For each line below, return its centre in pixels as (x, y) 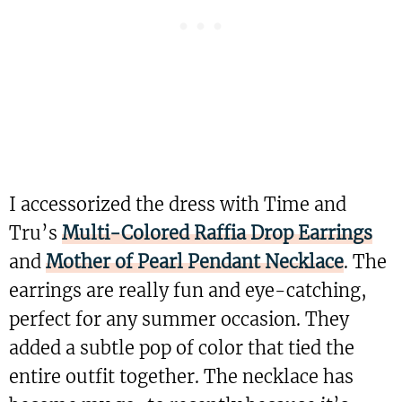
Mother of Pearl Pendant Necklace (195, 262)
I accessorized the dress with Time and (178, 204)
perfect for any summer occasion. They (179, 319)
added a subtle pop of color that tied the (182, 348)
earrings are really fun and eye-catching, (188, 290)
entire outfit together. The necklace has (181, 376)
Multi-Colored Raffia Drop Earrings (217, 233)
